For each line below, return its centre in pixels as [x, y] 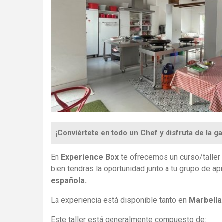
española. [69, 181]
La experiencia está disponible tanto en [120, 200]
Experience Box [90, 157]
